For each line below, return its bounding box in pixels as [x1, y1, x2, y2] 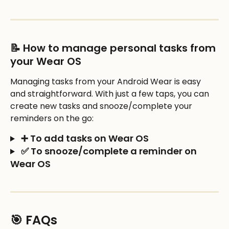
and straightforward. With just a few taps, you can [10, 87, 211, 100]
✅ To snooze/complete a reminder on [18, 144, 199, 157]
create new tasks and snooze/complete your [10, 100, 194, 112]
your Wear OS [10, 54, 81, 68]
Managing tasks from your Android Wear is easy [10, 75, 203, 87]
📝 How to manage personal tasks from [10, 40, 218, 55]
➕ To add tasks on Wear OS [18, 131, 149, 145]
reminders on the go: [10, 112, 96, 124]
